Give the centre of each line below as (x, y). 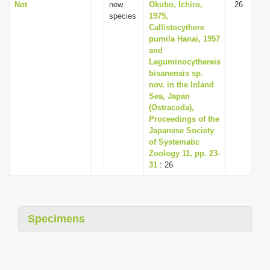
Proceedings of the (184, 119)
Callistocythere (177, 27)
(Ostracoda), (171, 108)
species (124, 16)
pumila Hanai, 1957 (184, 39)
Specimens (56, 219)
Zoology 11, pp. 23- (184, 153)
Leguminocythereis (185, 62)
